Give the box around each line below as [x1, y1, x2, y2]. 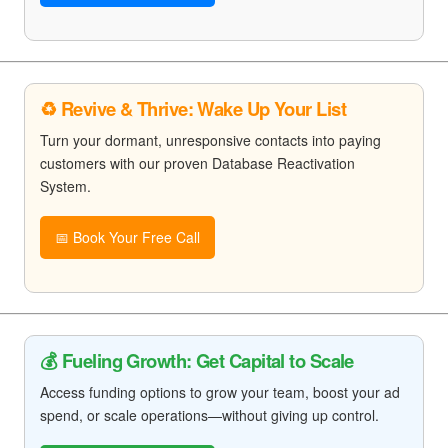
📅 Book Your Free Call [55, 227, 200, 247]
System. [40, 176, 91, 196]
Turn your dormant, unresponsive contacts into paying [40, 130, 381, 150]
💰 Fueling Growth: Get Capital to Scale [40, 347, 354, 374]
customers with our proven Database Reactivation [40, 153, 355, 173]
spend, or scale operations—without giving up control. [40, 405, 379, 425]
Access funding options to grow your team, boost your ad [40, 382, 400, 402]
